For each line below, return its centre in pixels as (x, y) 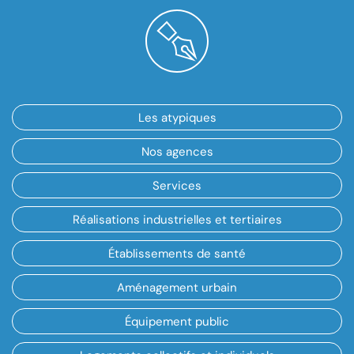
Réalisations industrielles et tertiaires (177, 219)
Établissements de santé (177, 253)
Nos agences (177, 151)
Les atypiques (177, 117)
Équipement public (177, 321)
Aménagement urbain (177, 287)
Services (177, 185)
